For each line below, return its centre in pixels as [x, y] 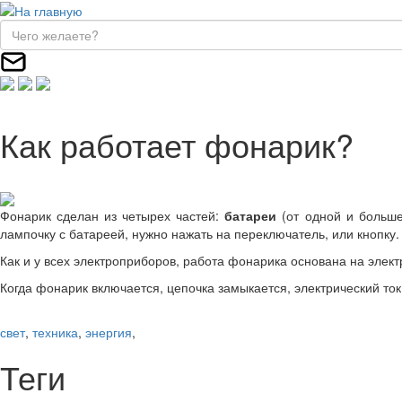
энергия [109, 332]
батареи [251, 216]
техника [55, 332]
